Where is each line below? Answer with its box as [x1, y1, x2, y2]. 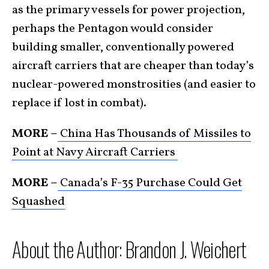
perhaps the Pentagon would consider [12, 20, 213, 37]
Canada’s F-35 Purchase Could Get [58, 174, 242, 192]
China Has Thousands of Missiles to [58, 125, 251, 142]
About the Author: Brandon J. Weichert [12, 234, 247, 264]
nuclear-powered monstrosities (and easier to [12, 76, 256, 93]
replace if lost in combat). [12, 94, 147, 112]
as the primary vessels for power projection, [12, 1, 245, 19]
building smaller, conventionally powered [12, 38, 234, 56]
